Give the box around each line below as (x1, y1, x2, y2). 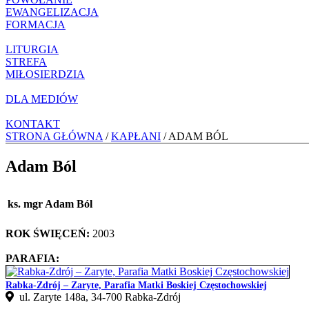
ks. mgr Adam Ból (8, 197, 92, 210)
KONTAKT (6, 117, 60, 130)
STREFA (6, 55, 47, 68)
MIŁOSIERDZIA (6, 68, 85, 80)
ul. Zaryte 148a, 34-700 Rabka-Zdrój (14, 290, 181, 303)
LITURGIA (6, 43, 59, 55)
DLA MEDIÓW (6, 92, 78, 105)
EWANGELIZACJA (6, 6, 99, 18)
